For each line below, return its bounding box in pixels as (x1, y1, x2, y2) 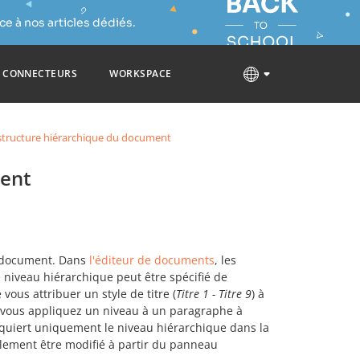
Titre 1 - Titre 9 (176, 286, 252, 301)
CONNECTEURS (2, 67, 78, 80)
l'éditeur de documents (89, 252, 215, 268)
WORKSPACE (109, 67, 172, 80)
